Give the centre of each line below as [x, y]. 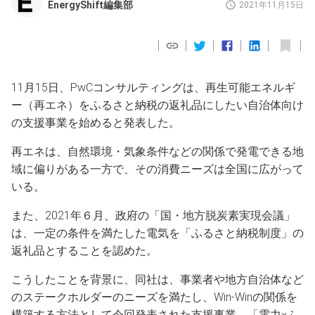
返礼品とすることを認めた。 [84, 251]
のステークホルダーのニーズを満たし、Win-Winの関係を [154, 297]
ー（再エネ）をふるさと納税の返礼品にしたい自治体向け [157, 105]
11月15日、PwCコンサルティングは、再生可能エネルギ [153, 88]
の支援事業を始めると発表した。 [96, 123]
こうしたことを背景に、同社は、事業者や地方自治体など [157, 280]
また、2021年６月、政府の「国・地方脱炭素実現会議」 [153, 216]
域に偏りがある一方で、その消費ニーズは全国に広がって [157, 169]
